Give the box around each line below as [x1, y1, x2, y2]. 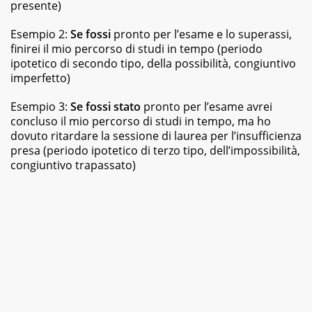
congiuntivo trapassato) [10, 157, 136, 173]
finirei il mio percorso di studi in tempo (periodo [10, 40, 263, 56]
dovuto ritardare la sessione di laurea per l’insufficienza [10, 127, 302, 143]
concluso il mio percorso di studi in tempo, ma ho [10, 113, 271, 129]
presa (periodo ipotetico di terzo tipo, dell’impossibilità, [10, 142, 300, 158]
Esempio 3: [10, 98, 70, 114]
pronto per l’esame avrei [141, 98, 272, 114]
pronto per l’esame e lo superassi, [111, 26, 292, 42]
